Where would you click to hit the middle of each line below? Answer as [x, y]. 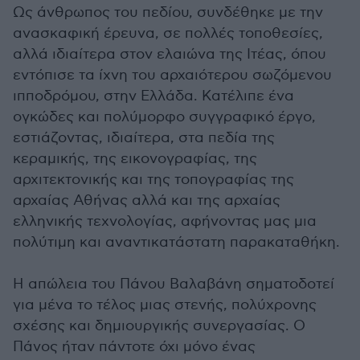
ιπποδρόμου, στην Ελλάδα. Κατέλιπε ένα [153, 96]
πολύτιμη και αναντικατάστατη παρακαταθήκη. [176, 242]
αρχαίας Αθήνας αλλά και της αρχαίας [147, 200]
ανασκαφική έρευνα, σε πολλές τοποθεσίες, [168, 33]
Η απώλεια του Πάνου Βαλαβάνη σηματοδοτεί [174, 284]
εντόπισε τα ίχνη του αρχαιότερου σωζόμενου [172, 75]
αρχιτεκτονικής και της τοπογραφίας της [153, 180]
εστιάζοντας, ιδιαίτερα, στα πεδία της [144, 138]
